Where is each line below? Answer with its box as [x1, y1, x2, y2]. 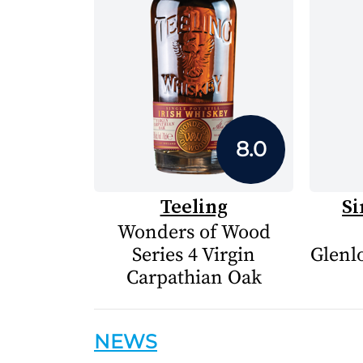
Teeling [160, 193, 228, 220]
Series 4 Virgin [132, 243, 256, 267]
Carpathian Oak [126, 266, 262, 290]
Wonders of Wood [117, 220, 271, 245]
